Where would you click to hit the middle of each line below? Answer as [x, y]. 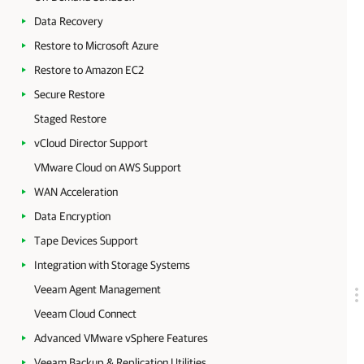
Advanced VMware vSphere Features [121, 338]
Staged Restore [70, 119]
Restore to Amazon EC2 [89, 70]
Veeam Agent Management [97, 289]
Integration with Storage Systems [112, 265]
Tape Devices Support [86, 240]
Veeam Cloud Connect [85, 314]
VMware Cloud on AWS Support [108, 167]
